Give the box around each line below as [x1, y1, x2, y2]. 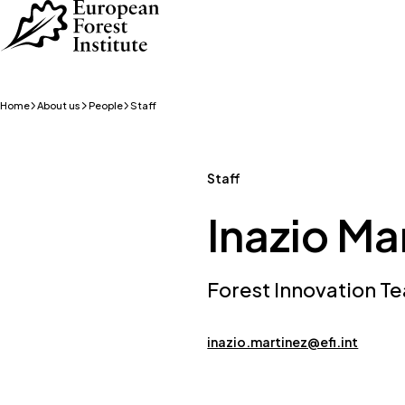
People [88, 99, 123, 111]
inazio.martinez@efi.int [207, 334, 359, 350]
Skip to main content [22, 6, 157, 23]
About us [37, 99, 81, 111]
